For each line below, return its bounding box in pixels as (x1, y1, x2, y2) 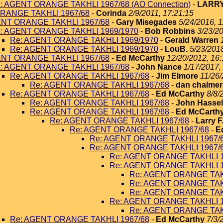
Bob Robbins (145, 27, 195, 35)
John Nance (136, 63, 182, 71)
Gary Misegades (116, 18, 177, 26)
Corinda (96, 9, 126, 17)
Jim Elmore (156, 72, 198, 80)
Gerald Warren (165, 36, 219, 44)
